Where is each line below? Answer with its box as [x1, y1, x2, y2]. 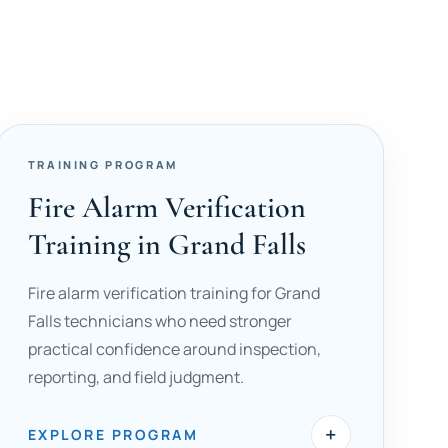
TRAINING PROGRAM [27, 157, 178, 172]
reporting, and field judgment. [27, 366, 244, 388]
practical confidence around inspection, [27, 338, 321, 360]
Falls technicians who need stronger [27, 310, 292, 332]
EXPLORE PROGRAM [27, 425, 199, 444]
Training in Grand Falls [27, 226, 306, 263]
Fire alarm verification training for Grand [27, 282, 320, 304]
